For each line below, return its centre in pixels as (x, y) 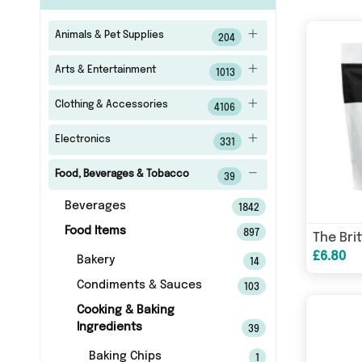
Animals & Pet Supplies (109, 36)
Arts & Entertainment (105, 70)
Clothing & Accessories (111, 105)
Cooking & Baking (125, 310)
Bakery (95, 260)
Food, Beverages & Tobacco (122, 175)
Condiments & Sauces (139, 285)
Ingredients (109, 327)
